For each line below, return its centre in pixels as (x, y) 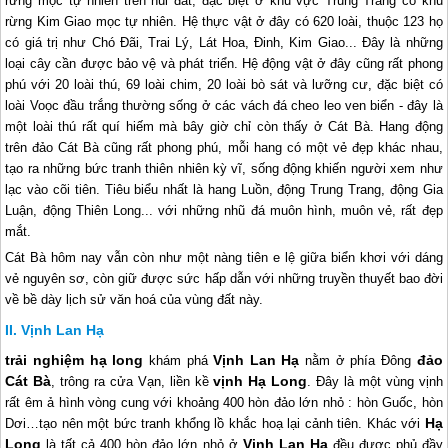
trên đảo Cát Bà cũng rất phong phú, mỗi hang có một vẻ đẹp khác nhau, (224, 148)
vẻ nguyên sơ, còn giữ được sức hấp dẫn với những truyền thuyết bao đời (224, 279)
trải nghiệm (47, 360)
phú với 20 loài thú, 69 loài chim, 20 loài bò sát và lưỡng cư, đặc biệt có (224, 85)
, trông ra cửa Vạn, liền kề (132, 382)
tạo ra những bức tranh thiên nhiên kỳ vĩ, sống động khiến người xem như (224, 169)
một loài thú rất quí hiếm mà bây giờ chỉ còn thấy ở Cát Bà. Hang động (224, 127)
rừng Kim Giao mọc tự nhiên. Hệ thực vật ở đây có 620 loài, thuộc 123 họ (224, 22)
